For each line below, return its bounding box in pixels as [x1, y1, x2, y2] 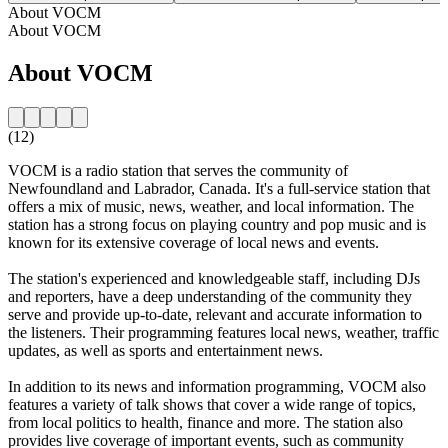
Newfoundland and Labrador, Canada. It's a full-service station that [8, 179, 430, 197]
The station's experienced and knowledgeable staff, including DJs [8, 269, 420, 287]
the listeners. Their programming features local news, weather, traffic [8, 323, 439, 341]
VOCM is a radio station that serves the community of [8, 161, 348, 179]
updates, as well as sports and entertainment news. [8, 341, 323, 359]
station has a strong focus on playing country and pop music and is [8, 215, 426, 233]
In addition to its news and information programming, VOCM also [8, 377, 426, 395]
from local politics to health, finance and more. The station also [8, 413, 403, 431]
